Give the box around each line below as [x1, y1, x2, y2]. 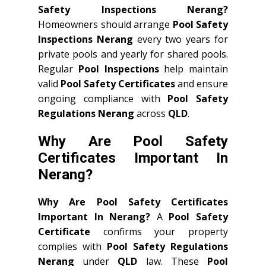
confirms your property [90, 225, 228, 238]
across [134, 107, 168, 120]
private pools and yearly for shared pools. [38, 47, 228, 61]
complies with [38, 240, 107, 253]
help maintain [159, 62, 228, 75]
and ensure [175, 77, 228, 90]
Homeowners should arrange [38, 18, 173, 31]
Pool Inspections [78, 62, 159, 75]
